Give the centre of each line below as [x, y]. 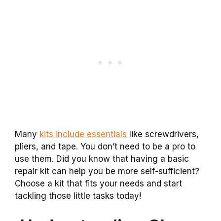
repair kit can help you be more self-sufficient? [107, 171]
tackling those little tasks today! [78, 196]
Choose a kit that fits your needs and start [98, 184]
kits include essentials [83, 134]
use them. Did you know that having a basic [102, 159]
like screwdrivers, [163, 134]
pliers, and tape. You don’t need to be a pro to [105, 147]
